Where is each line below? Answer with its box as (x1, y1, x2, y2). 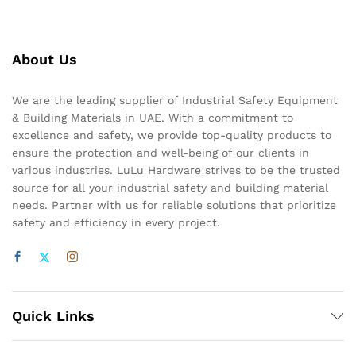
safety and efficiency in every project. (12, 216, 220, 230)
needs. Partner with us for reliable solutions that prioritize (12, 199, 336, 212)
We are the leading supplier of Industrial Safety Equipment (12, 94, 338, 107)
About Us (12, 51, 77, 68)
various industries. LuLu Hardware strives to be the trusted (12, 164, 340, 177)
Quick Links (12, 308, 95, 325)
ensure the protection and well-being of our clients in (12, 146, 309, 160)
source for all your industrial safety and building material (12, 181, 328, 195)
